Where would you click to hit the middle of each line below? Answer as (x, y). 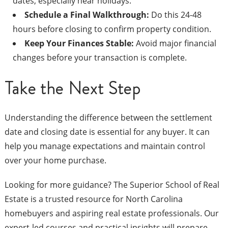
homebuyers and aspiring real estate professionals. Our (111, 213)
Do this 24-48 (175, 15)
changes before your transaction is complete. (99, 58)
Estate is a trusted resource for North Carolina (93, 199)
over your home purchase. (55, 161)
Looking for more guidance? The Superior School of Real (112, 185)
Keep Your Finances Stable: (79, 44)
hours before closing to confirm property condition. (112, 29)
